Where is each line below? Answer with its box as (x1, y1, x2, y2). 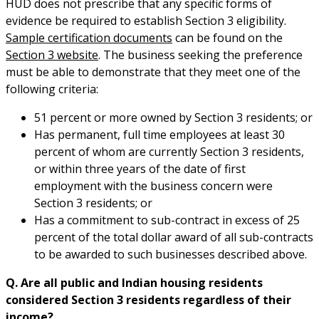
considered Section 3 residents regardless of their (6, 291, 291, 308)
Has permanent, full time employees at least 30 (34, 126, 285, 142)
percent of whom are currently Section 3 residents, (34, 143, 304, 159)
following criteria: (6, 80, 98, 97)
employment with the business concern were (34, 177, 273, 194)
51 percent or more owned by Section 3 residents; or (34, 109, 313, 125)
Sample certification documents (6, 29, 172, 46)
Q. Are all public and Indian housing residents (6, 274, 263, 291)
